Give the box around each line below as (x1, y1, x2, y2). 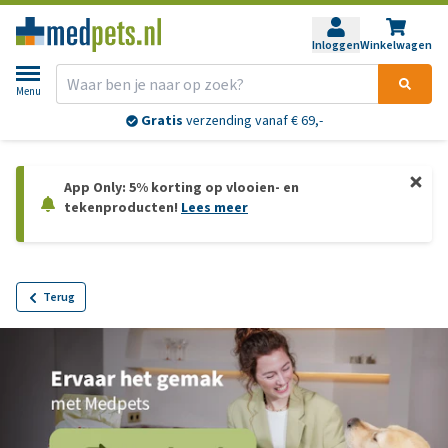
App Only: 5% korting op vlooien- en (64, 178, 299, 197)
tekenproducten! (64, 198, 181, 217)
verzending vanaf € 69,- (182, 111, 323, 131)
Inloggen (312, 37, 360, 53)
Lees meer (181, 198, 248, 217)
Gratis (140, 111, 183, 131)
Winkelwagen (360, 37, 432, 53)
